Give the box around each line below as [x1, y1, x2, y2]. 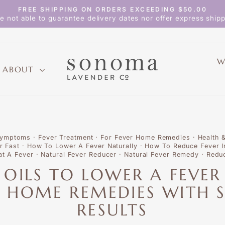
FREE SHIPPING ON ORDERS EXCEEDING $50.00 [18, 6, 207, 13]
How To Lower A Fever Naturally [27, 142, 138, 150]
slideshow [111, 21, 147, 29]
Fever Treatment [38, 134, 93, 141]
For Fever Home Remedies [100, 134, 190, 141]
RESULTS [77, 200, 148, 220]
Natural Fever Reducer [41, 151, 117, 158]
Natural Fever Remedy [124, 151, 199, 158]
